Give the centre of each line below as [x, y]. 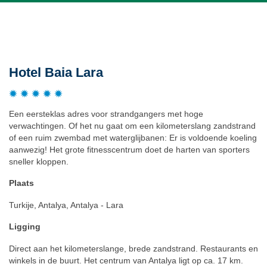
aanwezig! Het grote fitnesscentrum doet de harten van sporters [129, 149]
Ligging [25, 227]
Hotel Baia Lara [56, 72]
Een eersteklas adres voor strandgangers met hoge [106, 114]
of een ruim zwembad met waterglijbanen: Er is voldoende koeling [133, 137]
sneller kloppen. [39, 161]
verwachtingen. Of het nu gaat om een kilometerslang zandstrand [132, 125]
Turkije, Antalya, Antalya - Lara [66, 205]
